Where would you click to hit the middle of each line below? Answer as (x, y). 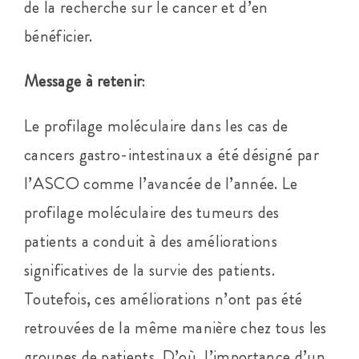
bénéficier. (58, 36)
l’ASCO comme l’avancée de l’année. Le (161, 183)
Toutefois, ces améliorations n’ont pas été (163, 298)
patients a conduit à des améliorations (150, 241)
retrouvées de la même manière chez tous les (175, 327)
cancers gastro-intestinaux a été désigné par (171, 154)
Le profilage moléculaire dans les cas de (156, 125)
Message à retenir (83, 81)
